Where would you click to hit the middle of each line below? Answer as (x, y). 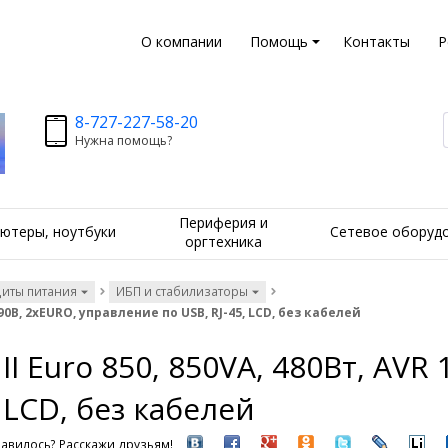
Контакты (376, 41)
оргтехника (223, 241)
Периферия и (223, 222)
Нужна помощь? (123, 140)
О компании (181, 41)
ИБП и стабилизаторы (182, 292)
